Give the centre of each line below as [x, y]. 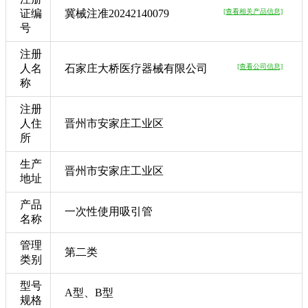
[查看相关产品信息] [253, 11]
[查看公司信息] [260, 66]
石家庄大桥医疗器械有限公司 [136, 68]
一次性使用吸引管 [109, 211]
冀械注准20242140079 [117, 13]
